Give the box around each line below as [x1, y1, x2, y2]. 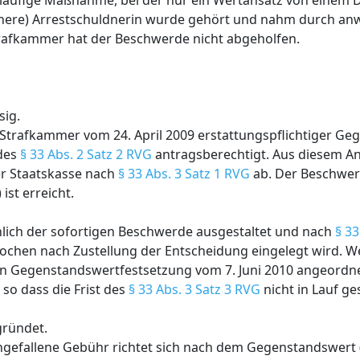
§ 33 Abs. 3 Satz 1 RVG [118, 165, 250, 182]
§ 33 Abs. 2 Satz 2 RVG [20, 145, 152, 163]
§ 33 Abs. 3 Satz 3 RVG [129, 280, 260, 298]
